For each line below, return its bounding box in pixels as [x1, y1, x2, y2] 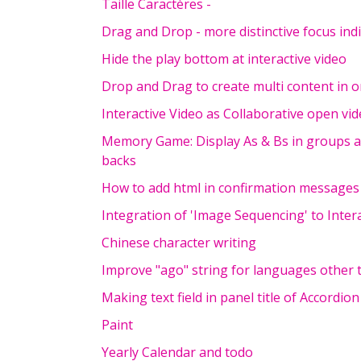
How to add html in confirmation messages [102, 179, 359, 197]
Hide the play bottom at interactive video [102, 50, 346, 68]
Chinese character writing [102, 234, 256, 251]
